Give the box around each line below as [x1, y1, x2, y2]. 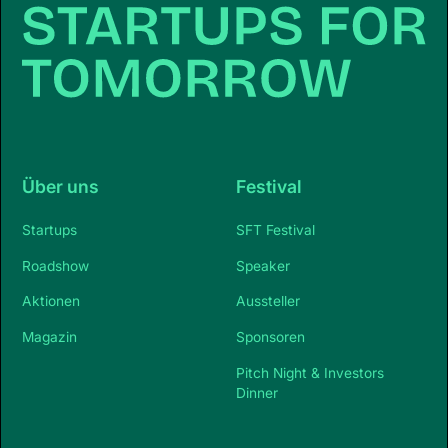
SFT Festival [235, 221, 315, 238]
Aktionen [22, 293, 81, 310]
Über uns [22, 176, 100, 198]
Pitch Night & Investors [235, 364, 384, 381]
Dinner [235, 384, 278, 401]
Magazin [22, 329, 78, 346]
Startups [22, 221, 78, 238]
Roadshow [22, 257, 90, 274]
